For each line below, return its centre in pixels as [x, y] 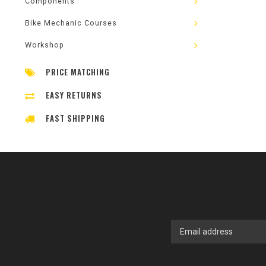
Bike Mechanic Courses [71, 23]
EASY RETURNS [74, 95]
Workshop [45, 45]
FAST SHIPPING [75, 118]
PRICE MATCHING [78, 72]
